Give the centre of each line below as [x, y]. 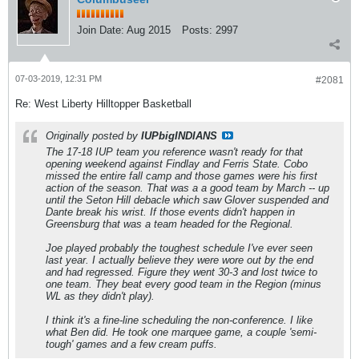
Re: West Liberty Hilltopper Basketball [103, 104]
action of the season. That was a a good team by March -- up [188, 188]
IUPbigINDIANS [179, 136]
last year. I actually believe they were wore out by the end [179, 260]
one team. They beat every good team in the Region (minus [184, 284]
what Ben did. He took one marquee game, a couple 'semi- [181, 332]
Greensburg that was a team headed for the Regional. [169, 224]
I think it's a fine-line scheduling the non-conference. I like [179, 320]
